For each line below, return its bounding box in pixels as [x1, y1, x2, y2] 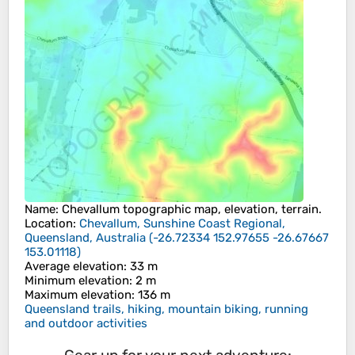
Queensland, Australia [25, 231, 146, 246]
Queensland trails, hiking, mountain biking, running [25, 302, 308, 317]
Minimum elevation [25, 273, 129, 288]
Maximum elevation [25, 288, 132, 303]
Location [25, 216, 73, 231]
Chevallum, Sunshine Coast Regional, [79, 216, 285, 231]
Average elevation [25, 259, 124, 274]
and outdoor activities [25, 316, 147, 331]
